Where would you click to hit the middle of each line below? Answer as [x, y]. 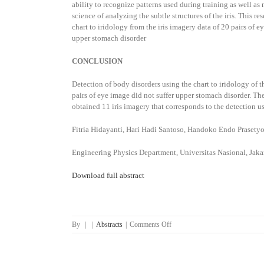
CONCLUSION [97, 61]
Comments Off [151, 224]
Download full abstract [109, 175]
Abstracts [109, 224]
